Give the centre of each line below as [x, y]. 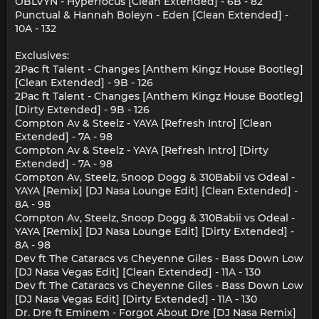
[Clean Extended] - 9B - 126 [84, 83]
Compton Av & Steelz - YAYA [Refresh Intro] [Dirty [142, 151]
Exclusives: [42, 56]
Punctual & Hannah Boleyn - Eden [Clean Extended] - [152, 15]
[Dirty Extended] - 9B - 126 [82, 110]
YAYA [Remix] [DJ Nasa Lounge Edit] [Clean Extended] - [156, 191]
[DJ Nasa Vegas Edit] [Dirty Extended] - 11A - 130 [136, 299]
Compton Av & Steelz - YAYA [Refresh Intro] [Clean [143, 124]
